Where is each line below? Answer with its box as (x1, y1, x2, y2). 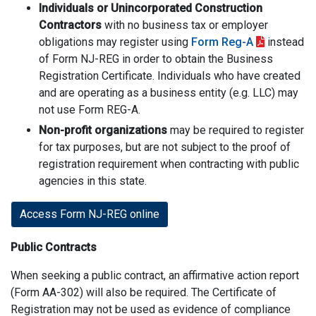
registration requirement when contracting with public (39, 157, 299, 171)
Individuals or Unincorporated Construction (39, 1, 262, 15)
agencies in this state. (39, 174, 147, 188)
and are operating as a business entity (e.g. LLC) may (39, 86, 298, 99)
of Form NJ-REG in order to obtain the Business (39, 52, 273, 66)
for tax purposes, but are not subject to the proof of (39, 140, 291, 154)
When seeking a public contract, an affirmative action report (11, 269, 299, 282)
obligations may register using (39, 35, 191, 49)
